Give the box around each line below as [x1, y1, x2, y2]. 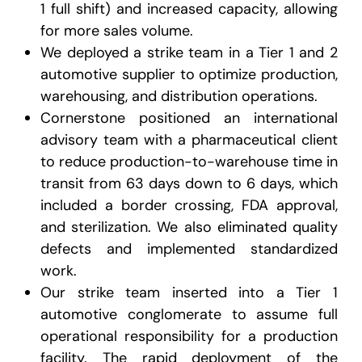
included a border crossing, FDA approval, [40, 196, 338, 216]
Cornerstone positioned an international [40, 108, 338, 128]
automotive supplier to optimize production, [40, 65, 338, 85]
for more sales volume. [40, 21, 193, 41]
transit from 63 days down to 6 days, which [40, 174, 338, 194]
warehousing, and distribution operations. [40, 86, 318, 107]
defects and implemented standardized [40, 239, 338, 259]
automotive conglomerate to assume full [40, 305, 338, 325]
